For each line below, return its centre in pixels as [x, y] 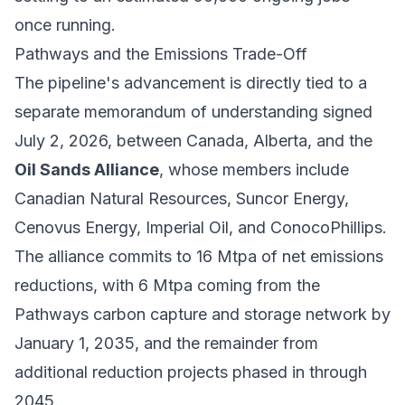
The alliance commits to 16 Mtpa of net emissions [199, 256]
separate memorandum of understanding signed [193, 111]
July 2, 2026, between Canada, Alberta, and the [193, 140]
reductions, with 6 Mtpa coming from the [167, 285]
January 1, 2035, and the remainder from [166, 343]
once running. [65, 24]
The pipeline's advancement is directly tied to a [191, 82]
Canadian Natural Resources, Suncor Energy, [182, 198]
